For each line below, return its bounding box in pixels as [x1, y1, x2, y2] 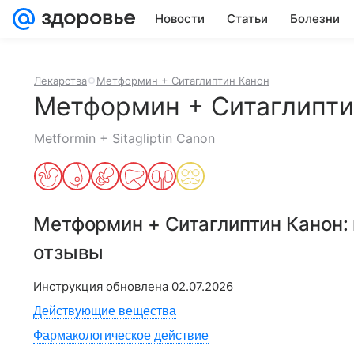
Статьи [227, 11, 268, 26]
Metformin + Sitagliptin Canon [34, 130, 215, 146]
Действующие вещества [33, 304, 176, 318]
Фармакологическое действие [33, 329, 209, 342]
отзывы [33, 241, 104, 264]
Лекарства [34, 74, 87, 87]
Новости [155, 11, 205, 26]
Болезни [290, 11, 340, 26]
